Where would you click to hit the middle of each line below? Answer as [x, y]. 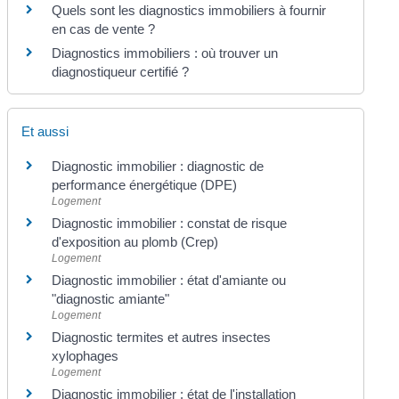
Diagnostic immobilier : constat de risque [170, 223]
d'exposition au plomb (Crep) [135, 242]
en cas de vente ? [104, 28]
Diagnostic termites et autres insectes [162, 337]
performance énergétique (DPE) [145, 185]
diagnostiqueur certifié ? [121, 71]
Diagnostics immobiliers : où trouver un [165, 53]
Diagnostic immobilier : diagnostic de [158, 166]
